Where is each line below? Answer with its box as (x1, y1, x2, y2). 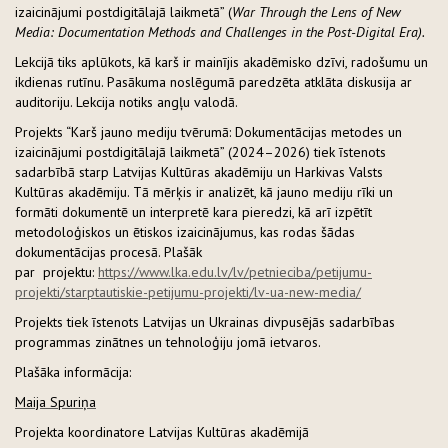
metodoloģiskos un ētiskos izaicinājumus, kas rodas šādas (15, 223, 355, 242)
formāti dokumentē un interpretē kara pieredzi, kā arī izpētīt (15, 203, 372, 222)
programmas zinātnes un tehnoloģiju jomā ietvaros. (15, 333, 328, 352)
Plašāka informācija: (15, 363, 131, 382)
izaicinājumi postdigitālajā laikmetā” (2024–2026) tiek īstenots (15, 143, 386, 162)
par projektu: (15, 263, 98, 282)
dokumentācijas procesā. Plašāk (15, 243, 202, 262)
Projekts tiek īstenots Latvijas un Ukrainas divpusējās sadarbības (15, 313, 395, 332)
